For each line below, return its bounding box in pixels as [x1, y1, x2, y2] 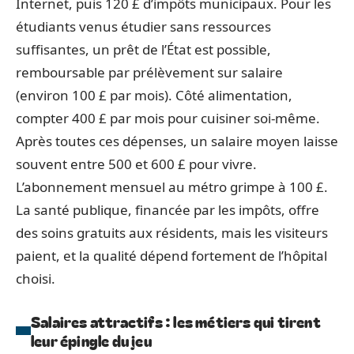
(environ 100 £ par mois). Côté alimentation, [16, 85, 292, 104]
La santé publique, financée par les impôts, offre [16, 200, 319, 219]
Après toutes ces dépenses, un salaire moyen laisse [16, 131, 338, 150]
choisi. [16, 269, 55, 288]
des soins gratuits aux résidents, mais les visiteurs [16, 223, 328, 242]
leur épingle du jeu [31, 329, 152, 351]
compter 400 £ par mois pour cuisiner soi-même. [16, 108, 320, 127]
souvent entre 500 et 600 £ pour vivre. [16, 154, 257, 173]
